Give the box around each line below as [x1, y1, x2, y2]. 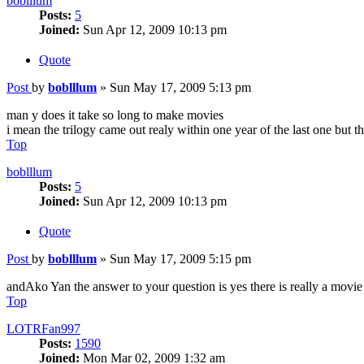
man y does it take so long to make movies [6, 107, 223, 122]
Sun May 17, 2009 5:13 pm [110, 80, 251, 94]
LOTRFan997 [6, 321, 80, 336]
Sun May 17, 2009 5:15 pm [110, 251, 251, 266]
